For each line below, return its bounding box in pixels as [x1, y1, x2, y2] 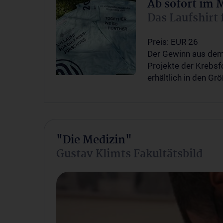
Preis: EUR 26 [147, 37, 198, 47]
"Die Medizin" [56, 131, 132, 149]
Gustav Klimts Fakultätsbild [56, 145, 203, 163]
